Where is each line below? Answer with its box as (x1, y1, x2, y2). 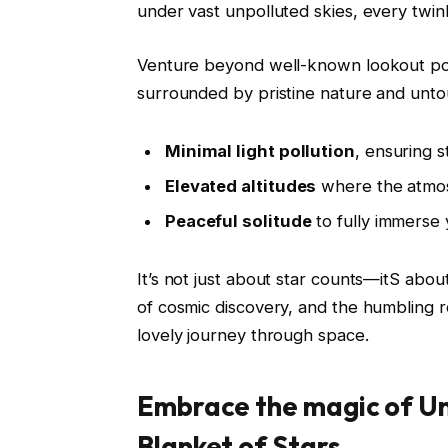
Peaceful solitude (164, 211, 312, 232)
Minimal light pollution (164, 140, 355, 161)
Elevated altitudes (164, 176, 317, 197)
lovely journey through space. (136, 325, 369, 346)
